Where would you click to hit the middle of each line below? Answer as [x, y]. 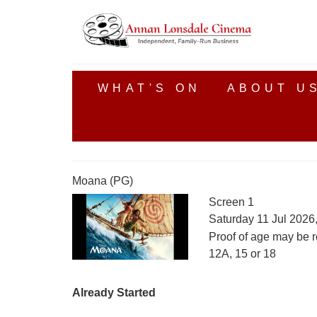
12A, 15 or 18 [242, 254]
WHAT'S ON [150, 88]
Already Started [114, 293]
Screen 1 [231, 202]
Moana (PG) [103, 181]
